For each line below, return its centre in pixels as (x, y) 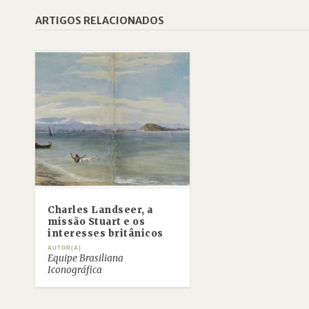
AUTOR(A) (65, 248)
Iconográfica (75, 270)
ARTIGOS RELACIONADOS (100, 21)
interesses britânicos (106, 233)
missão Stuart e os (97, 221)
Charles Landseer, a (100, 210)
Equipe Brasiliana (86, 258)
